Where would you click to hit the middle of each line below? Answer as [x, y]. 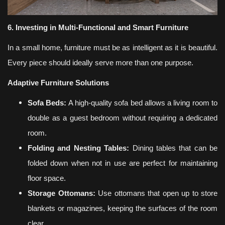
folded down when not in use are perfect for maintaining [123, 163]
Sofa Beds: [47, 103]
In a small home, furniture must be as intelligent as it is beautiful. [113, 48]
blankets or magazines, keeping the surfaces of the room [123, 209]
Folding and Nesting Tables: [79, 148]
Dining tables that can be [173, 148]
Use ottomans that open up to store [156, 194]
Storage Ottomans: [62, 194]
